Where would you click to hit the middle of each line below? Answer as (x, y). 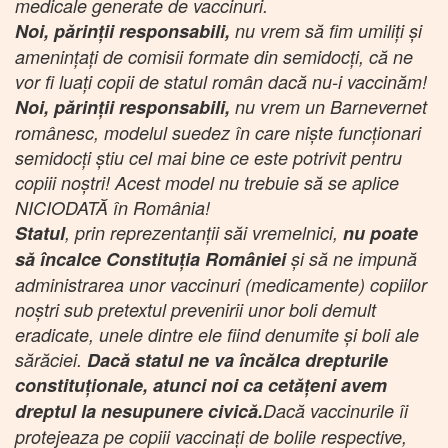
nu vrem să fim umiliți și (326, 30)
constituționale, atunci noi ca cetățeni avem (201, 384)
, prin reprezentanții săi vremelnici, (204, 232)
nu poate (380, 232)
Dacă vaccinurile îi (335, 410)
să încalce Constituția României (153, 258)
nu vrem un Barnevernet (328, 106)
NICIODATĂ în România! (112, 207)
